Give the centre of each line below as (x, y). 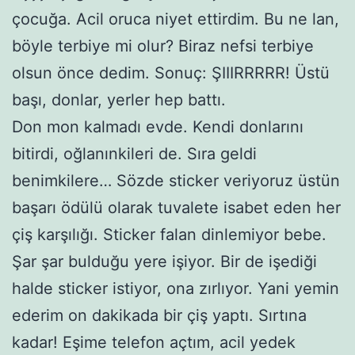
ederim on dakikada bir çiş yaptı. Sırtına (159, 315)
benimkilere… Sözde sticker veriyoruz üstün (176, 180)
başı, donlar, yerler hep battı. (119, 99)
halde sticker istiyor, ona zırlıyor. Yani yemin (176, 288)
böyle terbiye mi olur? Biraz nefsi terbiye (163, 46)
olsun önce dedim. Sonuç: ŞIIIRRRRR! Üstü (171, 73)
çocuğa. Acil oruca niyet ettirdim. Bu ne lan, (176, 19)
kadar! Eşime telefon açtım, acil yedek (154, 342)
